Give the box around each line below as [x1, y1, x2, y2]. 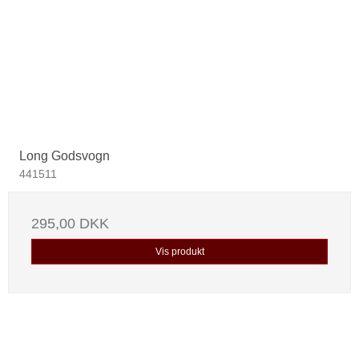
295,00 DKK [31, 216, 109, 232]
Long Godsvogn [19, 149, 110, 163]
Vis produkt [155, 246, 204, 258]
